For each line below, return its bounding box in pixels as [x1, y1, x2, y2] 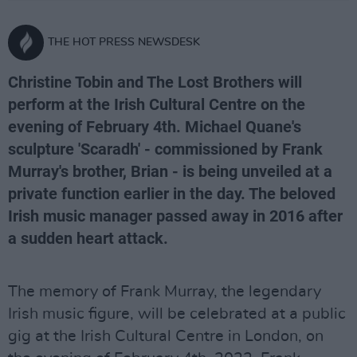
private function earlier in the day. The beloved [8, 184, 335, 203]
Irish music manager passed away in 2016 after [8, 206, 343, 226]
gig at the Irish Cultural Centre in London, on [8, 328, 324, 344]
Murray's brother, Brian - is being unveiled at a [8, 162, 332, 181]
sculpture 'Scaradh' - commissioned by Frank [8, 139, 323, 159]
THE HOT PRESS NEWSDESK [48, 37, 200, 48]
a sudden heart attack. [8, 229, 168, 248]
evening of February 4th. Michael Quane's [8, 117, 301, 136]
